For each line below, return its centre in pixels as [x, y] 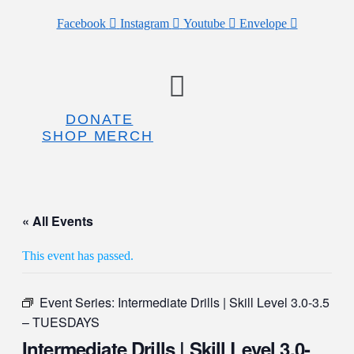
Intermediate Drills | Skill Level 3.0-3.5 [224, 302]
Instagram [144, 23]
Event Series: [79, 302]
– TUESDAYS [61, 322]
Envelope [263, 23]
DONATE [100, 119]
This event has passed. [78, 256]
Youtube [204, 23]
